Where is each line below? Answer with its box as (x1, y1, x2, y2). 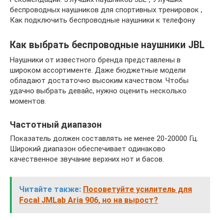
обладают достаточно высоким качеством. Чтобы (10, 76, 189, 85)
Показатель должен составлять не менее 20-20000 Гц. (10, 134, 198, 143)
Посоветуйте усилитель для (83, 185, 192, 194)
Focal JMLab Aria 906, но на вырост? (19, 195, 158, 205)
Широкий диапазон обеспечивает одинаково (10, 144, 165, 153)
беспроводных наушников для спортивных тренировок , (10, 5, 202, 14)
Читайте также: (19, 185, 81, 194)
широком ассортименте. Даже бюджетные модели (10, 66, 186, 75)
